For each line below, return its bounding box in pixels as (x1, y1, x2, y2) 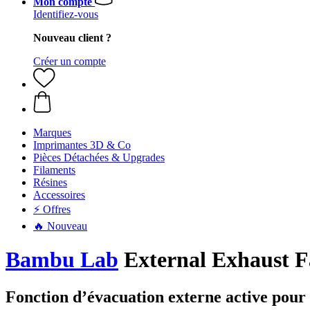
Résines (33, 176, 67, 188)
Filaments (33, 164, 75, 176)
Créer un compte (33, 55, 106, 67)
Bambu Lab (6, 247, 118, 273)
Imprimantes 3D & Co (33, 139, 131, 151)
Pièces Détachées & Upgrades (33, 152, 165, 163)
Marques (33, 127, 71, 138)
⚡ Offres (33, 203, 71, 215)
